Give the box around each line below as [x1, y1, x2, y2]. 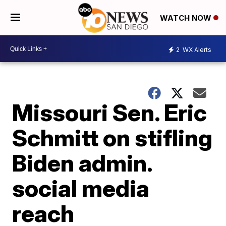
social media [12, 174, 150, 202]
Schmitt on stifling [12, 124, 213, 152]
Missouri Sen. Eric [12, 98, 207, 127]
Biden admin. [12, 149, 152, 177]
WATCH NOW [160, 13, 213, 23]
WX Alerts [181, 45, 211, 53]
